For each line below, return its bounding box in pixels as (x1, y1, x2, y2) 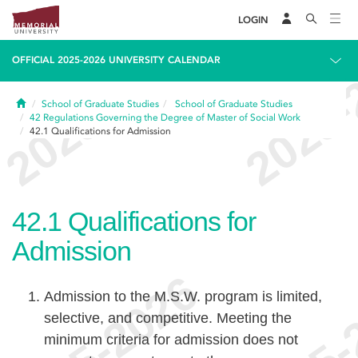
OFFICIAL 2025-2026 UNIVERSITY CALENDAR (12, 54, 221, 66)
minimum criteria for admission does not (44, 332, 298, 348)
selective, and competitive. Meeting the (44, 310, 292, 326)
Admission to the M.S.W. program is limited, (44, 288, 322, 304)
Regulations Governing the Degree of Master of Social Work (43, 112, 300, 123)
